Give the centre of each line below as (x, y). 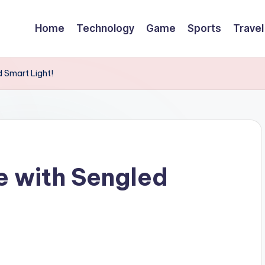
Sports (204, 28)
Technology (105, 28)
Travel (248, 28)
